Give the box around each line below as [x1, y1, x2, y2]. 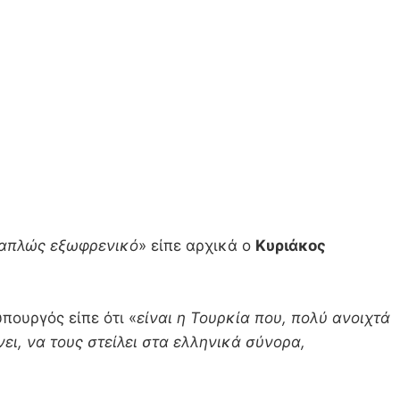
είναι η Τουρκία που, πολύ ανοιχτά [137, 309, 390, 328]
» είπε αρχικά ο [138, 237, 255, 255]
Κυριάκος [255, 237, 326, 255]
